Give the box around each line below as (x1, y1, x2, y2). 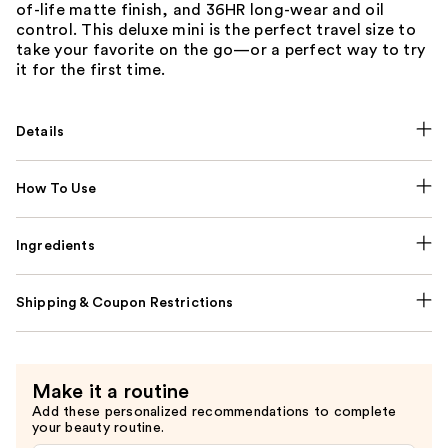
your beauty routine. (32, 420, 164, 435)
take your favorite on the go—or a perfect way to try (16, 41, 425, 58)
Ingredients (16, 238, 95, 253)
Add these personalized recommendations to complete (32, 404, 397, 419)
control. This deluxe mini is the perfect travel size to (16, 21, 416, 38)
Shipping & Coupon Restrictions (16, 295, 234, 310)
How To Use (16, 181, 97, 196)
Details (16, 124, 65, 139)
